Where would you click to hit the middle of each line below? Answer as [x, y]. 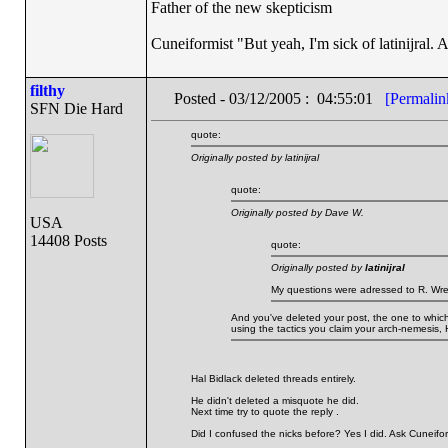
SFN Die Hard [76, 108]
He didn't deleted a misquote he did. [274, 400]
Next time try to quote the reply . [264, 411]
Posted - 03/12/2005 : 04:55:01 [279, 98]
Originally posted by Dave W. [297, 212]
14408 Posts [68, 240]
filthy [47, 90]
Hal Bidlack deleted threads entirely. [273, 378]
